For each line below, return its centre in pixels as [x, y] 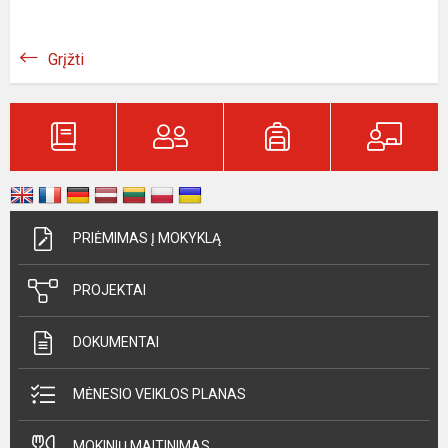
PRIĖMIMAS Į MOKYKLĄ [147, 238]
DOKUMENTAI [116, 342]
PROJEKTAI [109, 290]
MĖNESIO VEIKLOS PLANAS [159, 394]
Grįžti [66, 59]
